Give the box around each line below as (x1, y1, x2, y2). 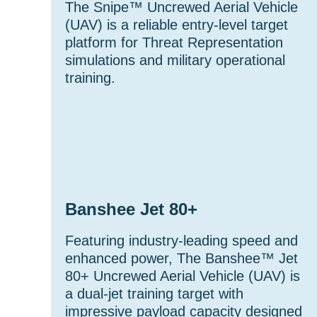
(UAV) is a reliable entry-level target (65, 17, 288, 33)
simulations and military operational (65, 52, 285, 68)
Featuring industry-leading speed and (65, 233, 298, 248)
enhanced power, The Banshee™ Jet (65, 250, 298, 266)
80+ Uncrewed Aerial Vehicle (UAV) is (65, 268, 300, 284)
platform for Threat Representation (65, 35, 283, 50)
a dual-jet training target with (65, 286, 243, 301)
